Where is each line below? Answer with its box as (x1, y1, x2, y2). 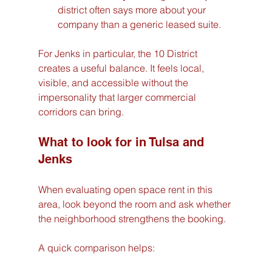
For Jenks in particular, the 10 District (38, 47, 200, 60)
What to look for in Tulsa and (38, 135, 208, 150)
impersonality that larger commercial (38, 91, 199, 104)
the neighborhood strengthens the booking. (38, 212, 226, 225)
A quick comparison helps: (38, 242, 155, 254)
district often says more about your (57, 4, 208, 16)
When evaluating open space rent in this (38, 183, 215, 196)
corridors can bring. (38, 106, 124, 118)
